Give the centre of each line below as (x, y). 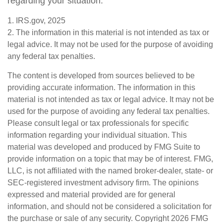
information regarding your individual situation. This (97, 135)
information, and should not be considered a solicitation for (110, 206)
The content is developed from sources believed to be (101, 76)
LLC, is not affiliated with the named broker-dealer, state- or (110, 171)
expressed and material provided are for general (91, 194)
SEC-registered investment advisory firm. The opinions (103, 183)
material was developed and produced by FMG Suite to (104, 147)
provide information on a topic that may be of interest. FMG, (110, 159)
